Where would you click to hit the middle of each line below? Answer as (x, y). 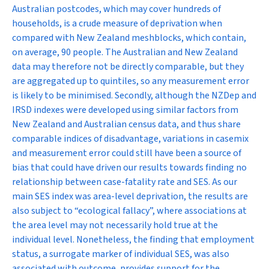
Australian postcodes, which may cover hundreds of (116, 9)
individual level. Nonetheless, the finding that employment (133, 240)
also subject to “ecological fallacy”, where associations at (129, 211)
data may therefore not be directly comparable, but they (128, 67)
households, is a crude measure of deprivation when (117, 23)
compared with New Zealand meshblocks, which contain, (129, 38)
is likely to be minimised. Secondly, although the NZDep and (134, 95)
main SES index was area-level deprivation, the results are (130, 196)
